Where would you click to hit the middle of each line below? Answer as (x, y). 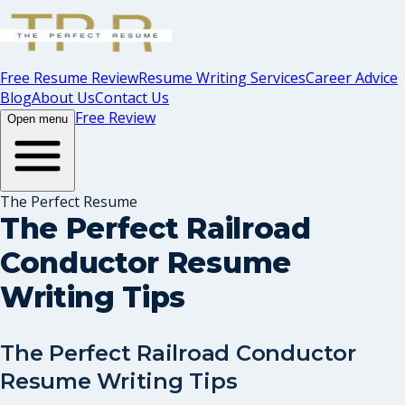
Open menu (38, 119)
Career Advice (352, 78)
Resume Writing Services (222, 78)
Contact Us (132, 98)
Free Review (115, 118)
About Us (63, 98)
